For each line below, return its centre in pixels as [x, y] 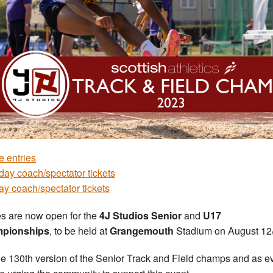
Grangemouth [142, 230]
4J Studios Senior [142, 215]
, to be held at [80, 230]
